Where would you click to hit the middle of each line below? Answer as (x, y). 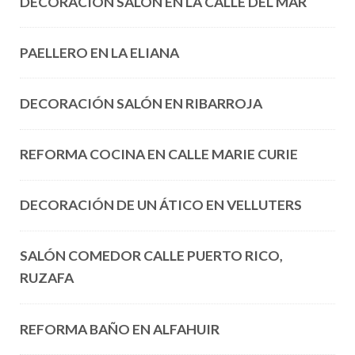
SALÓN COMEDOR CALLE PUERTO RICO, (151, 256)
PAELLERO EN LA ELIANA (99, 52)
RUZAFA (46, 278)
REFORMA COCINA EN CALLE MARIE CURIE (158, 155)
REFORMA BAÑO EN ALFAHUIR (119, 329)
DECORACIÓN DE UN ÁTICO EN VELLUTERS (160, 205)
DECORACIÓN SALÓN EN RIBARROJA (141, 103)
